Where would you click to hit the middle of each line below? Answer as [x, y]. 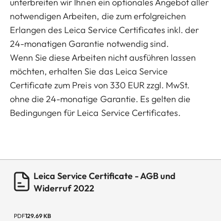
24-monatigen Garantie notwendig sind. [90, 44]
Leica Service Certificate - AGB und [105, 176]
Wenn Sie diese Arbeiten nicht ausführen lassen [103, 58]
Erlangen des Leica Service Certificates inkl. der [105, 30]
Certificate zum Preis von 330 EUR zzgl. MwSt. [100, 85]
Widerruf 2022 [64, 188]
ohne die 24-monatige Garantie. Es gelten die [100, 99]
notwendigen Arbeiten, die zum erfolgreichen [98, 16]
